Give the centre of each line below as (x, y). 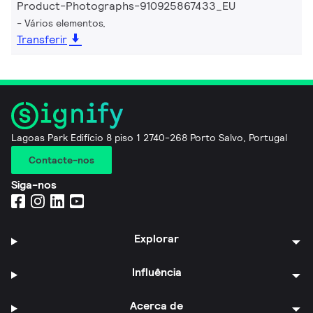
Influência (156, 272)
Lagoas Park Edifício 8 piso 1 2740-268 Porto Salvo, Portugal (149, 137)
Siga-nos (34, 184)
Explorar (157, 238)
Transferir (42, 40)
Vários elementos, (65, 23)
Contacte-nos (61, 160)
